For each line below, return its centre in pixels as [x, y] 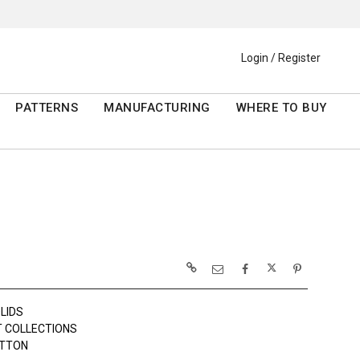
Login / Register [281, 58]
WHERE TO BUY [281, 108]
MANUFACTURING [157, 108]
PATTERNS [47, 108]
